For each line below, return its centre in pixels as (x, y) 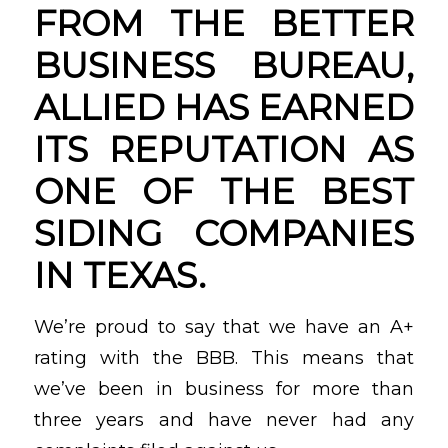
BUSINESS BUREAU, (224, 65)
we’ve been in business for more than (224, 389)
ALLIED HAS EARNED (224, 107)
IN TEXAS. (119, 275)
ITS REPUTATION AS (224, 149)
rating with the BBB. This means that (224, 358)
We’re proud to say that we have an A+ (224, 327)
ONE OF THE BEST (224, 191)
